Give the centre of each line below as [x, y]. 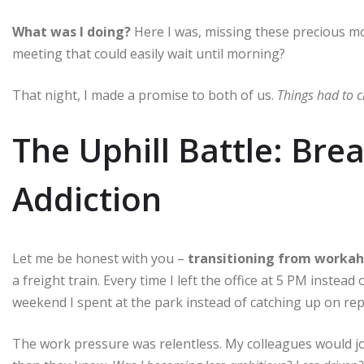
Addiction [87, 198]
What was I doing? [71, 31]
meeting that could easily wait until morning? [149, 53]
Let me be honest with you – [100, 258]
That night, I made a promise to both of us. [145, 95]
